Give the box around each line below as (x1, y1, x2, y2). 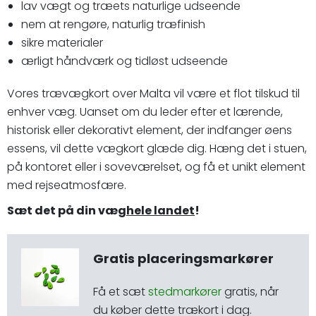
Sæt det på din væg (7, 202, 126, 219)
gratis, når (221, 284, 279, 300)
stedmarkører (148, 284, 221, 300)
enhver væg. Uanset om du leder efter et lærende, (7, 104, 283, 120)
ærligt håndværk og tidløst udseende (21, 53, 228, 69)
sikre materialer (21, 35, 103, 51)
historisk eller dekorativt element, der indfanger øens (7, 122, 292, 138)
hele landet (126, 202, 195, 219)
